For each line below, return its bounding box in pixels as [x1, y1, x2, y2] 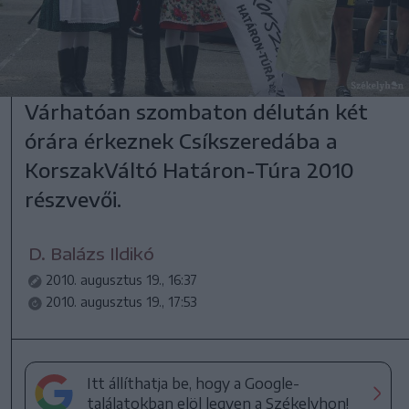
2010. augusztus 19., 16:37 [46, 272, 198, 288]
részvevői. [25, 186, 122, 213]
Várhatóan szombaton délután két [25, 99, 369, 125]
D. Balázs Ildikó [28, 243, 155, 265]
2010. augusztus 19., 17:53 [46, 294, 197, 310]
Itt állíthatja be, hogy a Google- [87, 374, 300, 393]
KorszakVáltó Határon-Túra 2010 [25, 157, 355, 184]
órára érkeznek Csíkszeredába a [25, 128, 339, 154]
